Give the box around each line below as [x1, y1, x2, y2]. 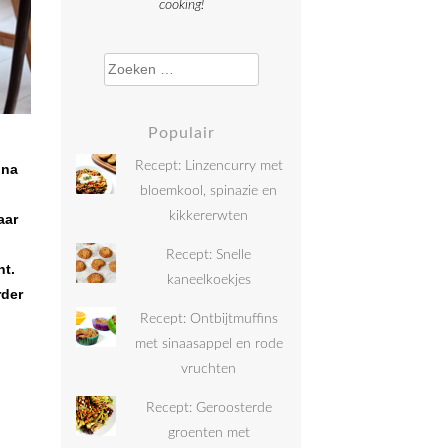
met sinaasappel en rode [134, 337, 283, 351]
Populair [147, 125, 215, 141]
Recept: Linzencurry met [134, 159, 283, 173]
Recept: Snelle [166, 248, 252, 262]
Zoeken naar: [103, 58, 183, 72]
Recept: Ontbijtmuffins [139, 312, 278, 326]
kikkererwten [169, 209, 249, 223]
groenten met [167, 426, 250, 440]
